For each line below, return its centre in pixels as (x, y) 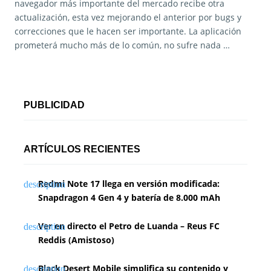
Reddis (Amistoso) (76, 240)
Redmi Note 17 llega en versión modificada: (129, 184)
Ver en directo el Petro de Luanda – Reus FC (129, 226)
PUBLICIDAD (54, 105)
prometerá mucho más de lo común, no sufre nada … (122, 45)
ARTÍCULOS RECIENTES (82, 149)
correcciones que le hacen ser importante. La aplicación (128, 31)
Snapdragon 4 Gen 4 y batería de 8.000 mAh (129, 198)
